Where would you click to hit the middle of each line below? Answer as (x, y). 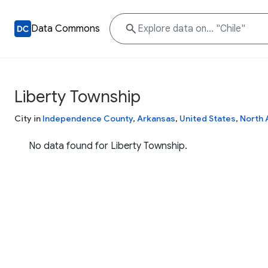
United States (208, 118)
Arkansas (156, 118)
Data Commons (66, 29)
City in (28, 118)
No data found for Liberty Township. (108, 146)
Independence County (88, 118)
